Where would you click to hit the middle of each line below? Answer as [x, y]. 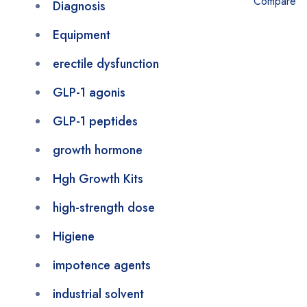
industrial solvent [98, 294]
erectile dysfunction [106, 64]
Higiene [74, 236]
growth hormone [98, 150]
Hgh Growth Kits [98, 179]
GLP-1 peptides [95, 121]
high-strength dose [104, 208]
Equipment [82, 35]
